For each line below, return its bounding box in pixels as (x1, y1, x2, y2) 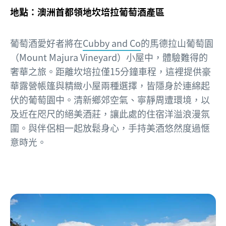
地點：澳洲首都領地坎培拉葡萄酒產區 (10, 5, 164, 19)
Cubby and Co (83, 36, 141, 50)
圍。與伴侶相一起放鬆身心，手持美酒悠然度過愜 (10, 121, 210, 135)
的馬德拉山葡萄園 (141, 36, 213, 50)
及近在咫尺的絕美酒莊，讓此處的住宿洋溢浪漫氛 (10, 106, 210, 121)
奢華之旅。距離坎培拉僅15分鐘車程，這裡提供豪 (10, 64, 211, 78)
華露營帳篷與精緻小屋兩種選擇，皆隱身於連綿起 (10, 78, 210, 92)
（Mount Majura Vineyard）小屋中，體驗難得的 (10, 50, 208, 64)
